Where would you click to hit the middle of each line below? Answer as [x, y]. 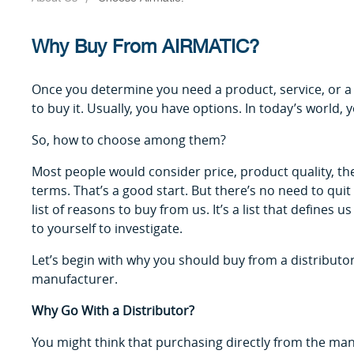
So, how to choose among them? [129, 139]
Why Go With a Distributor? [113, 310]
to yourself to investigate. [107, 228]
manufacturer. [75, 279]
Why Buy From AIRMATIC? [145, 47]
